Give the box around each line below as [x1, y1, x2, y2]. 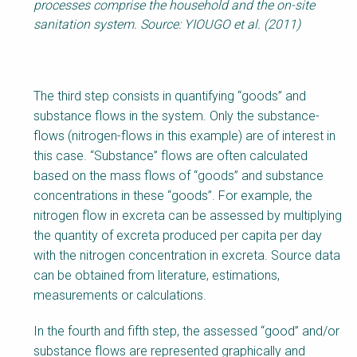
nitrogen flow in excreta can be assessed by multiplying [33, 208, 342, 224]
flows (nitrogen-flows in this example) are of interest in [33, 128, 335, 144]
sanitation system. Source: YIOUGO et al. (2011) [33, 17, 323, 33]
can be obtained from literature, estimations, [33, 268, 280, 284]
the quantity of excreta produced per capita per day [33, 228, 322, 244]
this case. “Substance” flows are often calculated [33, 148, 308, 164]
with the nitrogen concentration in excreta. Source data [33, 248, 340, 264]
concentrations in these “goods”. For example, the [33, 188, 312, 204]
